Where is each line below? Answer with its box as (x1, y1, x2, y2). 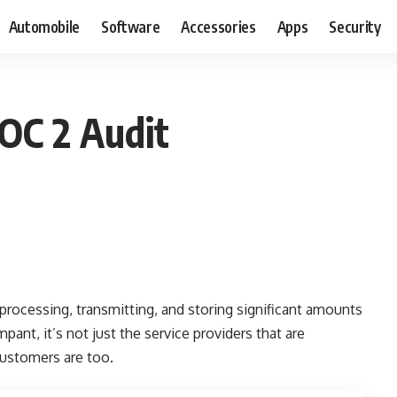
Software (101, 16, 160, 36)
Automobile (8, 16, 81, 36)
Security (329, 16, 381, 36)
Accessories (181, 16, 256, 36)
